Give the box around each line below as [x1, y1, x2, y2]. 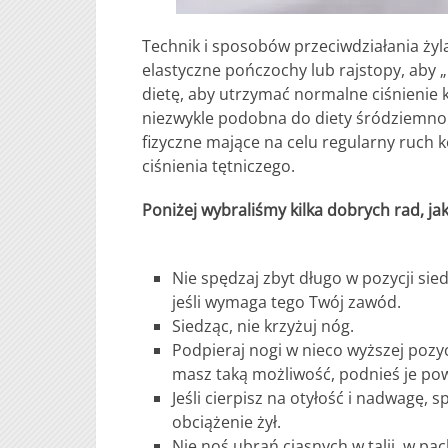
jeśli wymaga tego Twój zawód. [172, 291, 402, 314]
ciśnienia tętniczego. [142, 155, 295, 178]
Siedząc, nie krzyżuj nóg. [172, 315, 355, 338]
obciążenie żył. [172, 411, 282, 434]
